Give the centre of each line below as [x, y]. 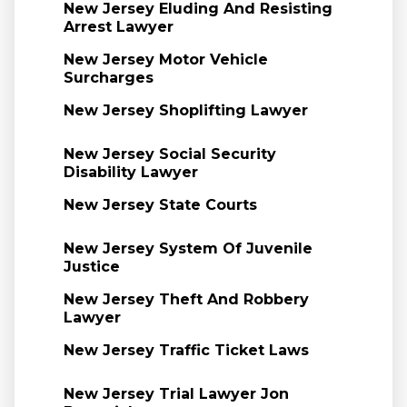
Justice [91, 267]
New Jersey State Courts [160, 205]
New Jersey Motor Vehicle [165, 60]
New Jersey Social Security [169, 154]
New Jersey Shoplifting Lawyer [185, 110]
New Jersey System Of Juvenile [188, 248]
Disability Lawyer [130, 172]
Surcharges [108, 78]
